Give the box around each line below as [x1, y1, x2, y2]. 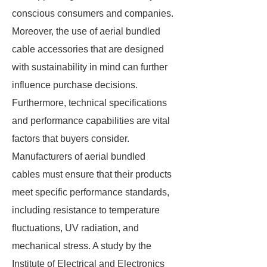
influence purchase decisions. [12, 80, 138, 90]
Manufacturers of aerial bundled [12, 151, 145, 162]
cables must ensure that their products [12, 169, 172, 179]
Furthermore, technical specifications [12, 98, 167, 108]
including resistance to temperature [12, 205, 160, 215]
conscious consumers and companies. [12, 8, 173, 18]
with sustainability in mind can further [12, 62, 167, 72]
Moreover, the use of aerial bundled [12, 26, 160, 36]
